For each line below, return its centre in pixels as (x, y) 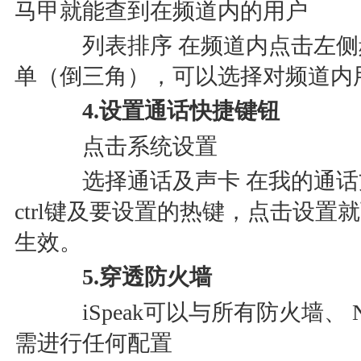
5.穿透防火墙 (124, 277)
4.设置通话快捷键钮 (158, 111)
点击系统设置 (127, 146)
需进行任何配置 (93, 343)
